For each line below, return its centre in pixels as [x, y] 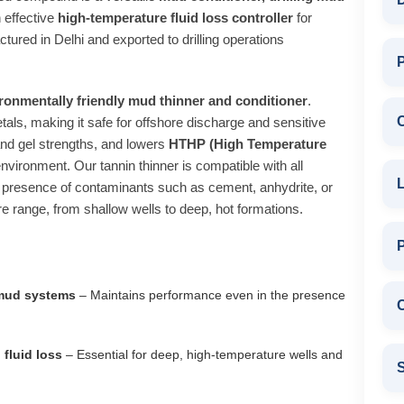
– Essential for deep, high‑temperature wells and [202, 354]
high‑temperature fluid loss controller [175, 17]
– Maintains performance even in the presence [211, 294]
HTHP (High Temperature [248, 143]
